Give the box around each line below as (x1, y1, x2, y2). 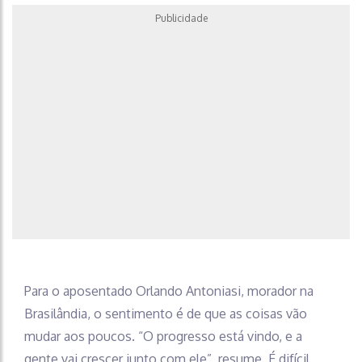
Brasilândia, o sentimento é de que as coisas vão (24, 305, 307, 322)
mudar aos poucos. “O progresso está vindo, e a (24, 327, 302, 344)
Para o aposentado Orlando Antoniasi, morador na (24, 282, 314, 299)
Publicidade (154, 11, 208, 24)
